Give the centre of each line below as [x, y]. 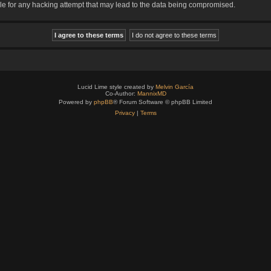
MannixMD [152, 93]
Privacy [125, 113]
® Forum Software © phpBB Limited [163, 102]
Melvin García [175, 87]
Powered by [76, 102]
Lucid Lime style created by [116, 87]
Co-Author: [121, 93]
